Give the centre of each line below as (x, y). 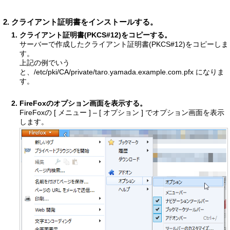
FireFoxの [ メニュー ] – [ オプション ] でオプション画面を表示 (122, 113)
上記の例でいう (45, 63)
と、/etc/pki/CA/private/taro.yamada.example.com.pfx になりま (122, 72)
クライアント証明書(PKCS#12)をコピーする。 (95, 35)
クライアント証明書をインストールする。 (84, 22)
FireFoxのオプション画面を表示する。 (83, 103)
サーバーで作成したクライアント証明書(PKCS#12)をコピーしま (124, 44)
